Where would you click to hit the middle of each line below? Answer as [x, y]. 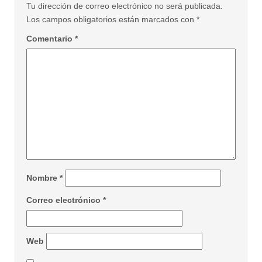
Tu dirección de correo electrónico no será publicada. [125, 6]
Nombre [43, 178]
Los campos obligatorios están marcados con [111, 20]
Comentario [51, 39]
